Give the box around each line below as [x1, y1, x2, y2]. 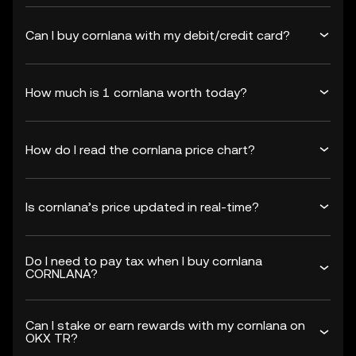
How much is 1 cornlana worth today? [25, 84, 247, 100]
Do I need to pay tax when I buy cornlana [25, 253, 262, 269]
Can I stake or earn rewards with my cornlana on [25, 318, 305, 333]
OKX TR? [25, 331, 78, 346]
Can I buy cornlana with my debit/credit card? [25, 27, 290, 43]
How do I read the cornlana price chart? [25, 141, 255, 157]
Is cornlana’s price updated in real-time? [25, 199, 259, 215]
